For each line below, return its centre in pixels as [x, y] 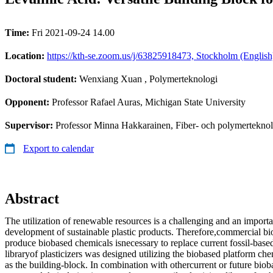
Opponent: [28, 102]
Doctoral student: [42, 79]
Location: [26, 55]
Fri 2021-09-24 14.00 [73, 32]
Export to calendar [58, 148]
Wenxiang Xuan [111, 79]
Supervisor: [30, 125]
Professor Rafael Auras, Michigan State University [149, 102]
